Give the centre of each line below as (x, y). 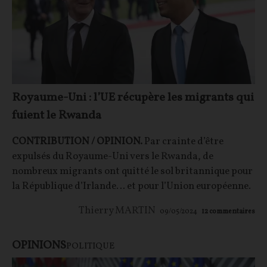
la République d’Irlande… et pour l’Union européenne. (131, 186)
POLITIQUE (90, 246)
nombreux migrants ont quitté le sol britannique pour (132, 171)
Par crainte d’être (183, 141)
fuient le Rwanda (57, 115)
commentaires (232, 211)
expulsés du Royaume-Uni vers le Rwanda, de (113, 156)
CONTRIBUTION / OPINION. (77, 141)
